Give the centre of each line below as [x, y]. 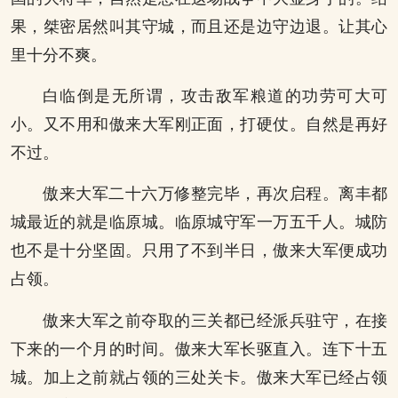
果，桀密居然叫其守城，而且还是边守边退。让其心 [199, 26]
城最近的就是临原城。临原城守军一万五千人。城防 [199, 223]
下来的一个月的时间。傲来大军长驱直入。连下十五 [199, 349]
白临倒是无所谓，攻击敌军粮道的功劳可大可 [215, 96]
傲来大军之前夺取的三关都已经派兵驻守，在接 [215, 320]
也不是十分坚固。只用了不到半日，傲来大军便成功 [199, 251]
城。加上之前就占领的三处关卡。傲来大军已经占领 [199, 377]
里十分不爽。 [59, 55]
